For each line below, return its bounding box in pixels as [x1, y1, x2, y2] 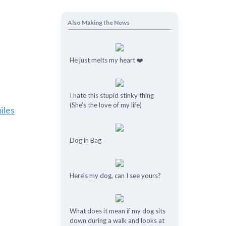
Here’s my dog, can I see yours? [69, 172, 161, 180]
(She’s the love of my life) [69, 101, 142, 109]
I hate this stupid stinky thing [69, 91, 154, 99]
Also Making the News [67, 19, 130, 26]
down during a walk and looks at [69, 216, 164, 224]
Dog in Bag [69, 136, 101, 144]
